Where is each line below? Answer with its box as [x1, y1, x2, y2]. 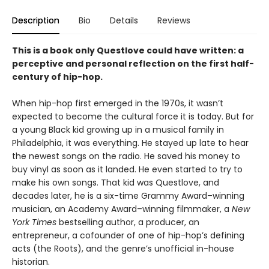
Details [110, 14, 138, 26]
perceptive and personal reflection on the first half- [12, 58, 254, 70]
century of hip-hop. [12, 71, 103, 83]
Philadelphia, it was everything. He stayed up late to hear [12, 137, 249, 149]
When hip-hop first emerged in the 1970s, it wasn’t [12, 97, 223, 109]
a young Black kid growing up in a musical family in [12, 124, 224, 136]
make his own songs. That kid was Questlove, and [12, 177, 219, 189]
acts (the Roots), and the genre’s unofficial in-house [12, 243, 234, 255]
